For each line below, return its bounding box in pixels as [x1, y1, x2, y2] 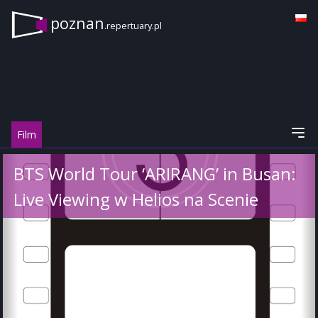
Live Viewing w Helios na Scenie [13, 187, 258, 211]
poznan [50, 13, 104, 34]
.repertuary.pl [104, 19, 162, 33]
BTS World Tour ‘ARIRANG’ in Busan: [13, 162, 296, 185]
